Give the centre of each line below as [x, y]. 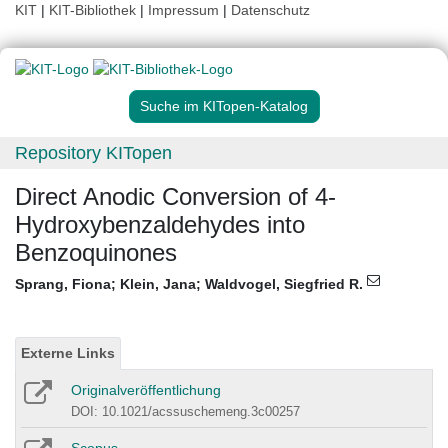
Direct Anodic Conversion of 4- [175, 197]
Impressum [183, 10]
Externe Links [68, 353]
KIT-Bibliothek [94, 10]
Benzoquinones [96, 253]
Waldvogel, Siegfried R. [286, 284]
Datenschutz [270, 10]
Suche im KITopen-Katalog [224, 106]
